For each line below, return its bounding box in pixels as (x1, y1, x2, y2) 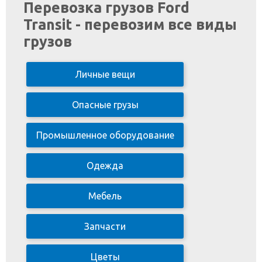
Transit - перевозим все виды (23, 16, 237, 33)
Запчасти (84, 221, 126, 232)
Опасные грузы (71, 99, 139, 110)
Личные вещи (75, 69, 135, 80)
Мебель (88, 191, 122, 201)
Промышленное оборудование (36, 130, 174, 140)
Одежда (87, 160, 123, 171)
